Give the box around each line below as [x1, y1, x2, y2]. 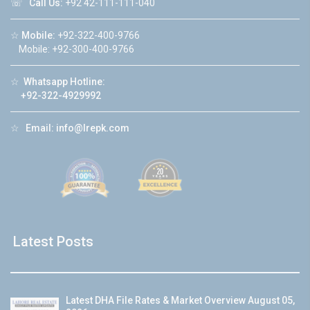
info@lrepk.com [56, 122, 129, 134]
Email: [26, 122, 54, 134]
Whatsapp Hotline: [24, 76, 105, 88]
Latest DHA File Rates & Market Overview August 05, [66, 295, 295, 307]
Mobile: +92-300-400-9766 [10, 44, 134, 55]
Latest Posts [13, 233, 93, 250]
